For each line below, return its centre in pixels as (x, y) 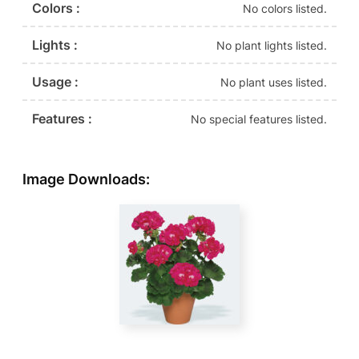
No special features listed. (259, 119)
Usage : (55, 82)
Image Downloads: (86, 179)
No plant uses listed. (274, 82)
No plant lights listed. (272, 45)
